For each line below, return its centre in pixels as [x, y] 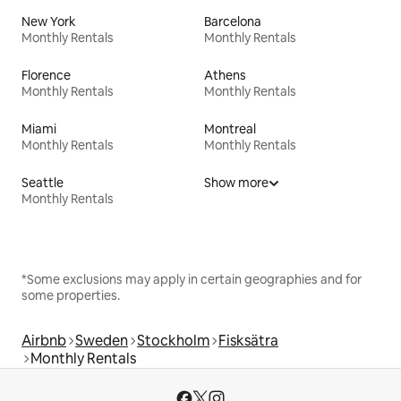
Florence [46, 76]
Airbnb [44, 341]
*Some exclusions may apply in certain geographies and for [192, 280]
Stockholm [173, 341]
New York [49, 22]
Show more [236, 183]
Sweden [102, 341]
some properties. [71, 296]
